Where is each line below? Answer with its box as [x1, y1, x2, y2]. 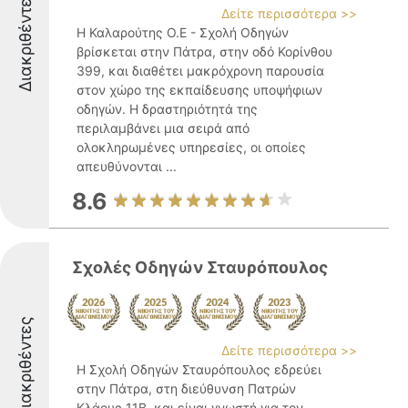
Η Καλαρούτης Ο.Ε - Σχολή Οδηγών [76, 25, 289, 40]
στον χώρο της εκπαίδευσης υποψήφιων [76, 82, 322, 97]
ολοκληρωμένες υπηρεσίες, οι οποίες [76, 139, 306, 155]
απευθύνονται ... [76, 158, 177, 174]
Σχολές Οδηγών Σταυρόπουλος [72, 258, 328, 277]
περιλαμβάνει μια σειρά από [76, 120, 250, 136]
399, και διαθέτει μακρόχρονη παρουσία [76, 63, 324, 78]
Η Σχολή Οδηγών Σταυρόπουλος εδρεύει [76, 362, 321, 377]
